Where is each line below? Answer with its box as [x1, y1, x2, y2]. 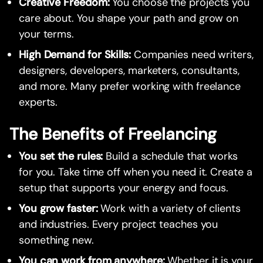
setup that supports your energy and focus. [19, 181, 229, 195]
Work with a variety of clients [100, 201, 241, 216]
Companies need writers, [133, 48, 254, 62]
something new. [19, 233, 94, 248]
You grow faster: [19, 201, 101, 216]
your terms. [19, 27, 75, 42]
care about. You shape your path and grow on [19, 11, 239, 26]
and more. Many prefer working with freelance [19, 79, 241, 94]
